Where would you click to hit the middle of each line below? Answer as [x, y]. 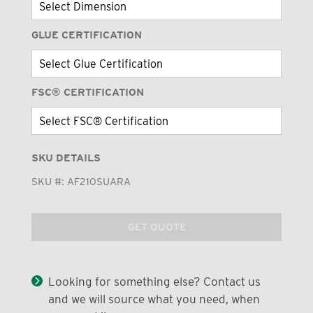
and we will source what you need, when [154, 299]
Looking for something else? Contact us [154, 282]
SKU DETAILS [66, 158]
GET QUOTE [156, 227]
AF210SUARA [99, 182]
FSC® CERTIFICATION [87, 93]
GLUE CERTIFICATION [86, 35]
